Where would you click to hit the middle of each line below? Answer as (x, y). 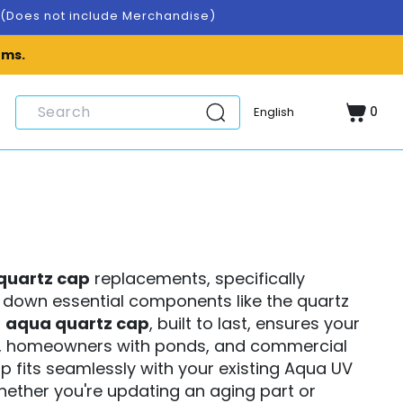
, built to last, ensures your (255, 323)
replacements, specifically (198, 278)
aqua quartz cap (78, 323)
